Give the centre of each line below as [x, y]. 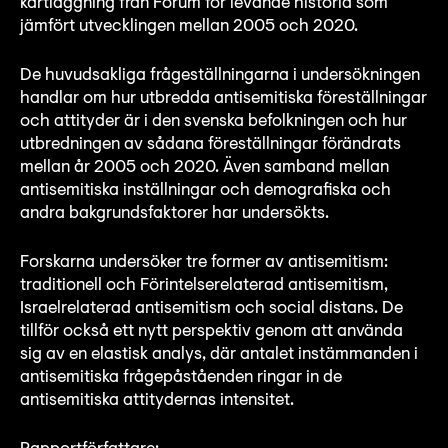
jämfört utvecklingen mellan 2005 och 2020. [191, 26]
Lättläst [391, 77]
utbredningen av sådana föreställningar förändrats [210, 144]
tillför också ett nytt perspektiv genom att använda [211, 331]
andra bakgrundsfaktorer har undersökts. [176, 213]
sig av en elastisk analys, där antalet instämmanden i [219, 354]
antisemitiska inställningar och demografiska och [205, 190]
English [393, 111]
